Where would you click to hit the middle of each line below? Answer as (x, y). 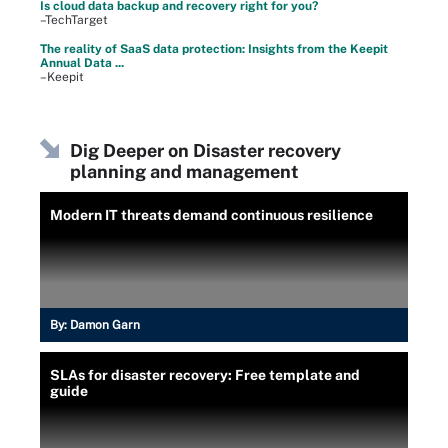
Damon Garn (105, 324)
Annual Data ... (82, 62)
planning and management (184, 171)
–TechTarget (74, 19)
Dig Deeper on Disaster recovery (205, 150)
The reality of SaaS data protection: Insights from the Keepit (214, 48)
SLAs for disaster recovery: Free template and (205, 374)
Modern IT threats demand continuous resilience (211, 214)
